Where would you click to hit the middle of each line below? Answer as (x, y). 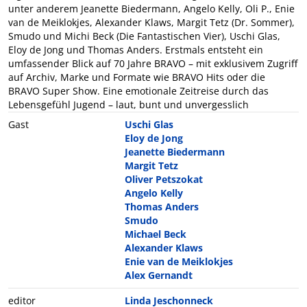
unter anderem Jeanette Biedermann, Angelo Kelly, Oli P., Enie (151, 8)
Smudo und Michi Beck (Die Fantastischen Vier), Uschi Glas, (144, 36)
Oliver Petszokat (163, 179)
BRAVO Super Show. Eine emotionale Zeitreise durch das (138, 90)
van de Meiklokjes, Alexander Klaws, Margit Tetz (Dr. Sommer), (151, 22)
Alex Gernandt (158, 275)
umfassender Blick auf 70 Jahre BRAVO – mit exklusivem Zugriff (153, 63)
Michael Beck (155, 234)
